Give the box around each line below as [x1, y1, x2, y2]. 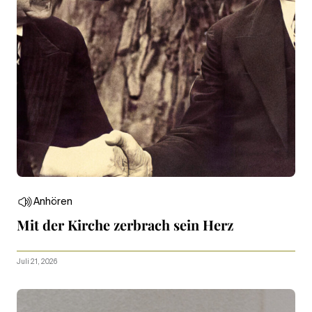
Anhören [33, 196, 72, 207]
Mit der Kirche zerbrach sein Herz [17, 214, 233, 234]
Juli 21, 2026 [17, 258, 57, 265]
